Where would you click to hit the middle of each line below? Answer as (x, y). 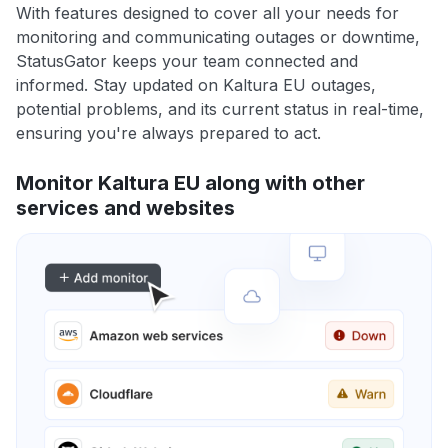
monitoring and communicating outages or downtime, (218, 37)
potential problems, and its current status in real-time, (220, 109)
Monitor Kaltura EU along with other (190, 183)
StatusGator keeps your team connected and (187, 61)
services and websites (125, 208)
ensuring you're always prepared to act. (168, 133)
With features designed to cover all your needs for (207, 13)
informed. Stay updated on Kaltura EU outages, (196, 85)
